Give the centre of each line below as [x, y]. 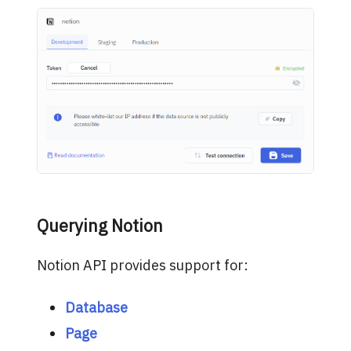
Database [96, 307]
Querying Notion [100, 225]
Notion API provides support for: [142, 266]
